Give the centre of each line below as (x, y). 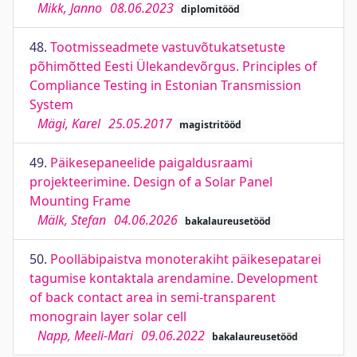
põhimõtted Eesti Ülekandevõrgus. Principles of (173, 66)
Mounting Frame (80, 201)
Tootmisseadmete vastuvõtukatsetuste (168, 47)
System (51, 104)
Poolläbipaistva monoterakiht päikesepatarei (186, 259)
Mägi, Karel (69, 124)
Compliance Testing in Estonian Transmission (165, 85)
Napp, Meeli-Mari (85, 335)
